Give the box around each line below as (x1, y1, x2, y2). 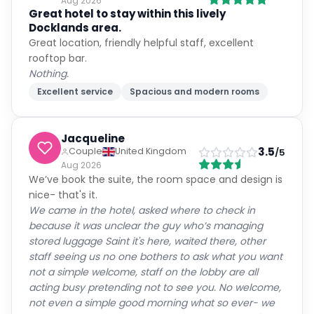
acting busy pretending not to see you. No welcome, (29, 280, 281, 294)
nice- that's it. (29, 188, 97, 202)
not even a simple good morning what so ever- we (29, 296, 275, 310)
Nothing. (29, 67, 69, 81)
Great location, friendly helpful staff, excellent (29, 36, 254, 50)
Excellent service (37, 86, 113, 97)
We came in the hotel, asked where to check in (29, 203, 255, 217)
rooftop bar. (29, 51, 87, 65)
